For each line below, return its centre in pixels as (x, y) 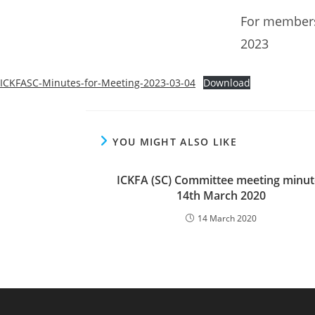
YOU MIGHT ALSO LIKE (175, 142)
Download (226, 83)
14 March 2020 (227, 218)
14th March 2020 (221, 195)
